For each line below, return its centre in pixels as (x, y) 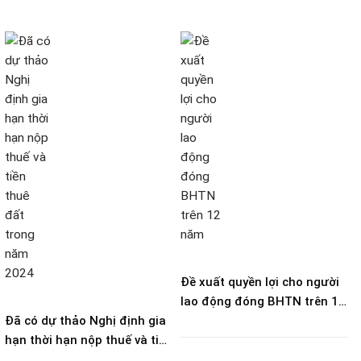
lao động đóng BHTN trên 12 (263, 302)
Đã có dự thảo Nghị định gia (85, 321)
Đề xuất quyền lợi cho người (260, 282)
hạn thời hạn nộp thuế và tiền (89, 340)
